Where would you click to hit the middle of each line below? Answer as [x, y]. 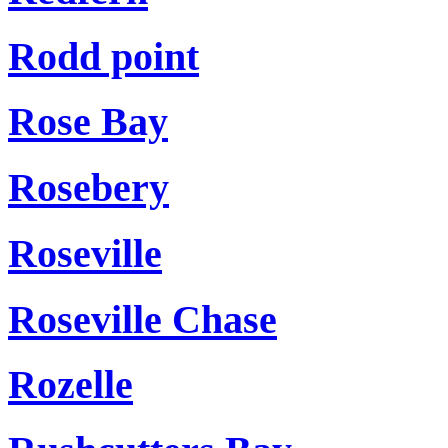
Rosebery [88, 188]
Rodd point [103, 56]
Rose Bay [88, 122]
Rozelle [70, 385]
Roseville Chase [142, 319]
